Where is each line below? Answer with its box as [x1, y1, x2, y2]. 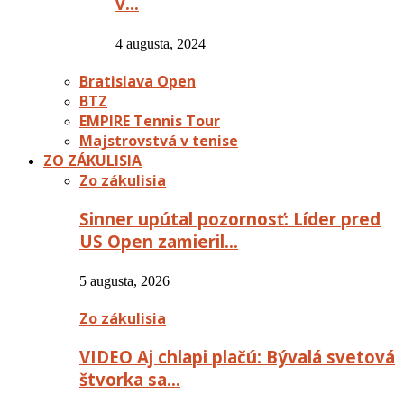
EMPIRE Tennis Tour [79, 110, 220, 131]
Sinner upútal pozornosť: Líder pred [79, 207, 381, 230]
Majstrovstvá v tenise [79, 130, 238, 151]
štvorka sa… [79, 368, 180, 391]
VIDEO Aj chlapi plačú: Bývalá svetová [79, 345, 395, 369]
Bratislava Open [79, 70, 196, 91]
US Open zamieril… [79, 229, 238, 252]
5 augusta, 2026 [79, 273, 170, 289]
